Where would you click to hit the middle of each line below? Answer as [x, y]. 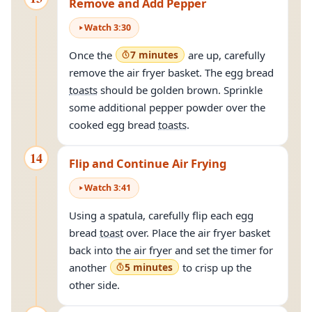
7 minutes [154, 55]
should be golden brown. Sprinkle [180, 90]
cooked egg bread [114, 125]
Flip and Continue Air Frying [148, 163]
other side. [94, 285]
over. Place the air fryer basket [197, 233]
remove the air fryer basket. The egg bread [173, 72]
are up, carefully [225, 55]
